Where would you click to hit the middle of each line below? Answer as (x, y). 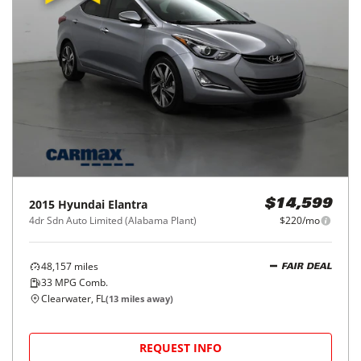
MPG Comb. (80, 282)
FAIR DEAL (307, 267)
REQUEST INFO (180, 348)
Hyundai (81, 204)
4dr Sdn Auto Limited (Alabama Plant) (113, 220)
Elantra (128, 204)
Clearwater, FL (73, 299)
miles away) (146, 299)
